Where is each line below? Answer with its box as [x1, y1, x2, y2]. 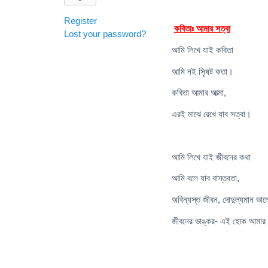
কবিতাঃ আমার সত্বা [174, 23, 230, 34]
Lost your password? [64, 29, 146, 39]
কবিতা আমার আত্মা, [172, 87, 226, 98]
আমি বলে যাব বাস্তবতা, [172, 173, 239, 184]
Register [64, 16, 97, 26]
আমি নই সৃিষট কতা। [172, 66, 233, 77]
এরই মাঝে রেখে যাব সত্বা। [172, 109, 251, 120]
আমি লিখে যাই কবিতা [172, 44, 233, 55]
